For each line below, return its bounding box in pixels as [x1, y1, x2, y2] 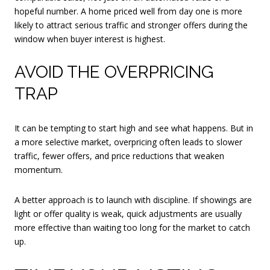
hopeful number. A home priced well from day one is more [14, 5, 242, 17]
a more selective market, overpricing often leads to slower [14, 136, 242, 148]
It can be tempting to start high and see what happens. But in [14, 122, 253, 134]
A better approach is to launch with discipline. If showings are [14, 193, 252, 206]
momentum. [14, 164, 63, 176]
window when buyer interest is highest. [14, 33, 165, 45]
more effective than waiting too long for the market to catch [14, 221, 250, 233]
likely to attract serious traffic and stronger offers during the [14, 19, 248, 31]
